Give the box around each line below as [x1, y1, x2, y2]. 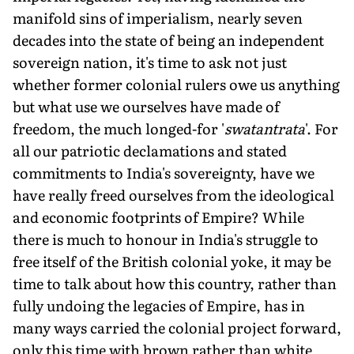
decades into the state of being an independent [13, 28, 324, 51]
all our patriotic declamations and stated [13, 139, 287, 161]
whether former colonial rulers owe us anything [13, 73, 340, 95]
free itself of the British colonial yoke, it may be [13, 250, 331, 272]
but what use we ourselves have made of [13, 95, 280, 117]
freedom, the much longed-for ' [13, 117, 224, 139]
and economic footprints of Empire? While [13, 205, 304, 228]
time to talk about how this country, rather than [13, 272, 337, 294]
